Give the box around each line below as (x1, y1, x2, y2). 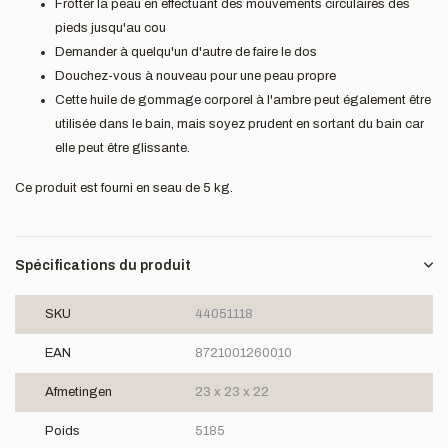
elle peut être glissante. (55, 141, 190, 155)
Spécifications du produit (15, 258, 191, 273)
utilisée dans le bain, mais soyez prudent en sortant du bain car (55, 117, 424, 131)
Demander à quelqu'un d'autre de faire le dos (55, 45, 317, 59)
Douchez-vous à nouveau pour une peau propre (55, 69, 336, 83)
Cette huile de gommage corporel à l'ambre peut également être (55, 93, 431, 107)
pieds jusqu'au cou (55, 21, 166, 35)
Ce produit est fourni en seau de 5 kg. (15, 181, 233, 195)
